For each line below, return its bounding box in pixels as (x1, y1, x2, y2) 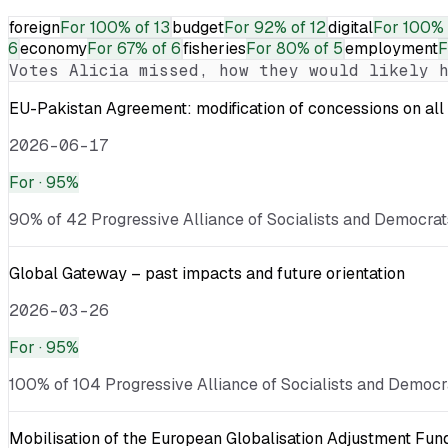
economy (20, 37, 87, 59)
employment (345, 37, 438, 59)
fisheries (183, 37, 246, 59)
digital (328, 16, 373, 38)
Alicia (69, 59, 129, 81)
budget (172, 16, 224, 38)
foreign (9, 16, 60, 38)
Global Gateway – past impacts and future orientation (9, 262, 405, 284)
